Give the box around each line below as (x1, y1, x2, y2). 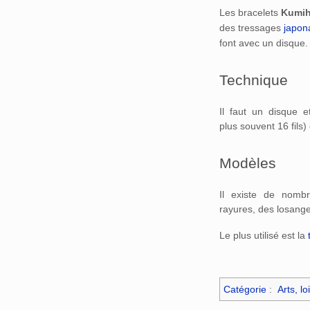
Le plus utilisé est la (219, 230, 308, 241)
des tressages (219, 21, 284, 33)
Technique (219, 72, 288, 89)
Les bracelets (219, 6, 281, 18)
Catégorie (224, 284, 266, 295)
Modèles (219, 155, 276, 172)
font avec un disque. (219, 37, 308, 48)
